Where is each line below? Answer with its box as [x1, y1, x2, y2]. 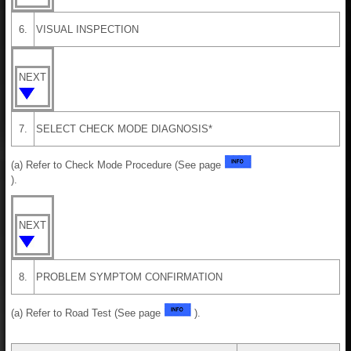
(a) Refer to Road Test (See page [11, 306, 164, 319]
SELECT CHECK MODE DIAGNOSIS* [36, 122, 212, 135]
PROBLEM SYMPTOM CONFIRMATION [36, 270, 223, 283]
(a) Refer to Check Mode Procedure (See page [11, 158, 224, 171]
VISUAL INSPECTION [36, 23, 139, 35]
